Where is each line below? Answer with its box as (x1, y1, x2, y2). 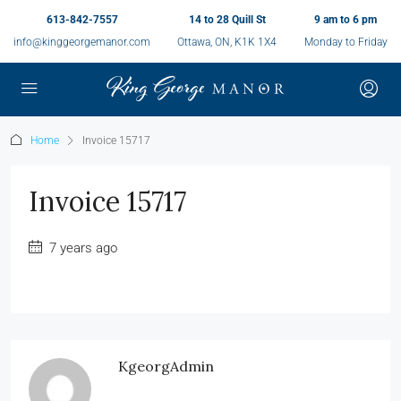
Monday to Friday (303, 36, 388, 48)
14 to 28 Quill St (188, 13, 266, 26)
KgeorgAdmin (118, 357, 214, 375)
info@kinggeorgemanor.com (13, 36, 151, 48)
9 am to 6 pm (314, 13, 378, 26)
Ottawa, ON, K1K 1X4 (177, 36, 277, 48)
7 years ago (46, 240, 117, 256)
